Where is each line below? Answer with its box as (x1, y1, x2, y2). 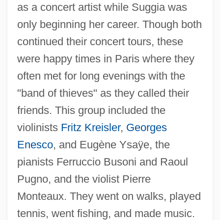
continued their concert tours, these (17, 35, 183, 48)
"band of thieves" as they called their (17, 86, 189, 99)
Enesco (17, 138, 53, 151)
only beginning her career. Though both (17, 18, 202, 30)
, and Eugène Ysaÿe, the (53, 138, 170, 151)
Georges (126, 121, 167, 134)
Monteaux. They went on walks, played (17, 190, 201, 202)
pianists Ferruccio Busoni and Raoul (17, 155, 188, 168)
